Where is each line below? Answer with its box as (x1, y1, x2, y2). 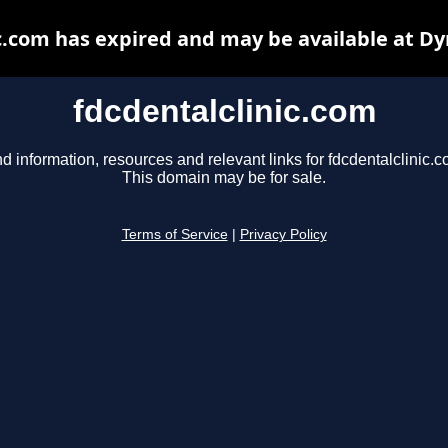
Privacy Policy (239, 227, 327, 243)
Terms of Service (121, 227, 228, 243)
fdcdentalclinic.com (72, 93, 376, 129)
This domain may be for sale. (122, 169, 326, 187)
